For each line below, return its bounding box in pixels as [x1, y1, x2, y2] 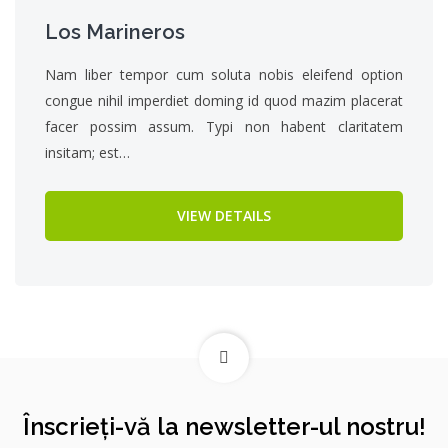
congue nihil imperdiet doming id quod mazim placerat [45, 91, 403, 110]
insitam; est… [45, 143, 130, 162]
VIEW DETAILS [177, 206, 271, 225]
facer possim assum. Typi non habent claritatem [45, 117, 403, 136]
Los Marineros [45, 20, 185, 44]
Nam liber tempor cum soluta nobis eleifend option [45, 65, 403, 84]
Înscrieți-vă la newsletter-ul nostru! [22, 412, 426, 441]
